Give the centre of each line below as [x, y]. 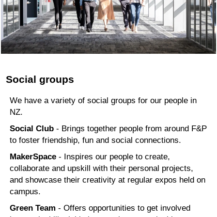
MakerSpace [33, 157]
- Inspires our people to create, [113, 157]
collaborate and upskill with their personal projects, [101, 168]
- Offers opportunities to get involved [123, 208]
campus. [25, 192]
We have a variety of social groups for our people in [103, 101]
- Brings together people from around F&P [132, 129]
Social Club [33, 129]
